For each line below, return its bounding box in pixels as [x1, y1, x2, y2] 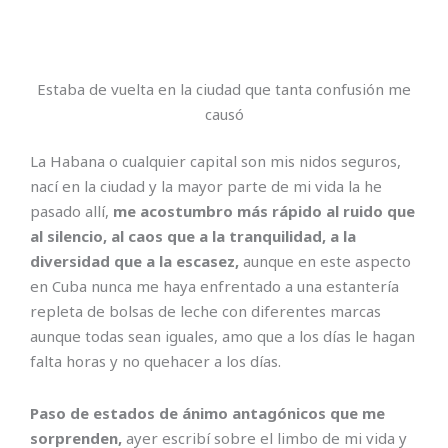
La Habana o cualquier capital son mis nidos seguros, [30, 151, 401, 172]
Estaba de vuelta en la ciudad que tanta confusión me [37, 78, 411, 99]
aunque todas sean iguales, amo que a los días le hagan [30, 326, 415, 347]
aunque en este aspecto [239, 251, 411, 272]
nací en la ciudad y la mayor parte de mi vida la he [30, 176, 382, 197]
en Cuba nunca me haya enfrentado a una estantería [30, 276, 399, 297]
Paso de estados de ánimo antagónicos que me [30, 402, 385, 423]
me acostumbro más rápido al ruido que [113, 201, 415, 222]
